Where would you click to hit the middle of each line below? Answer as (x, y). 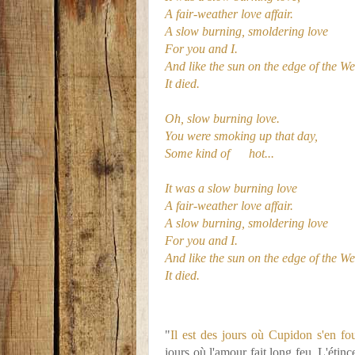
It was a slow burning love (231, 188)
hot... (261, 153)
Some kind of (197, 153)
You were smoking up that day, (241, 136)
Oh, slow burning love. (222, 118)
